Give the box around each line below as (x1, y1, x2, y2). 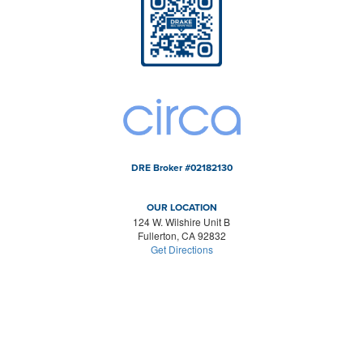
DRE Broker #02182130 (130, 160, 233, 176)
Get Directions (150, 242, 213, 257)
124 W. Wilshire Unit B (133, 215, 230, 229)
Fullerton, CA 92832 (137, 228, 226, 243)
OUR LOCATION (146, 200, 217, 216)
